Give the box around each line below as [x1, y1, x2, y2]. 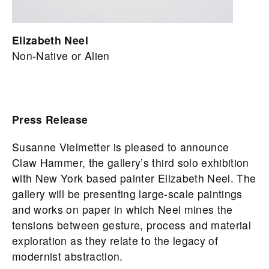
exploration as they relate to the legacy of [12, 233, 219, 249]
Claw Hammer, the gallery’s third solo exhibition [12, 155, 249, 171]
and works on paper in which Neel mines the [12, 202, 233, 217]
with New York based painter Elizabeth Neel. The [12, 171, 256, 186]
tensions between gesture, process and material [12, 217, 252, 233]
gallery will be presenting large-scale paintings [12, 186, 243, 202]
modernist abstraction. [12, 249, 123, 264]
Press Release [12, 112, 88, 127]
